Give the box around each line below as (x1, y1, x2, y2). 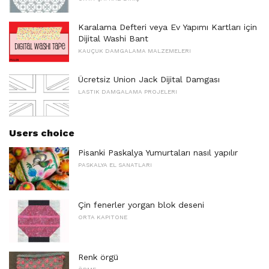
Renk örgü (78, 252, 118, 262)
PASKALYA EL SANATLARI (78, 162, 152, 169)
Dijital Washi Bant (78, 33, 148, 43)
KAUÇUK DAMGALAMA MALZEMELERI (78, 47, 191, 54)
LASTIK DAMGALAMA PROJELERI (78, 88, 177, 95)
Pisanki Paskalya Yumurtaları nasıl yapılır (78, 148, 238, 158)
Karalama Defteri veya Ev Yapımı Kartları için (78, 22, 257, 32)
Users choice (9, 127, 74, 139)
